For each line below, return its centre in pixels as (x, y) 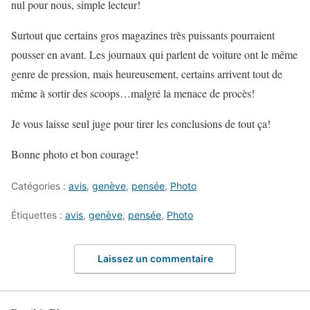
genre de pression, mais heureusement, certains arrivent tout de (147, 74)
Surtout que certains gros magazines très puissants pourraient (143, 35)
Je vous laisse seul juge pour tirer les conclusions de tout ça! (141, 124)
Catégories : (40, 186)
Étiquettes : (38, 215)
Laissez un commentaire (155, 258)
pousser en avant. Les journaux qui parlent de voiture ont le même (154, 55)
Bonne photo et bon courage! (75, 154)
